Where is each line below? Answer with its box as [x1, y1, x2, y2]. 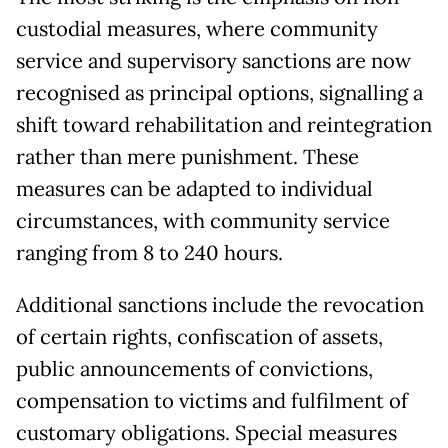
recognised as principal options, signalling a [16, 80, 423, 107]
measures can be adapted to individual [16, 176, 373, 203]
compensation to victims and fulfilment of [16, 388, 408, 415]
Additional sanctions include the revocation [16, 292, 424, 319]
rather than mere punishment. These [16, 144, 359, 171]
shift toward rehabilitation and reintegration [16, 112, 432, 139]
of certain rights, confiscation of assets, [16, 324, 383, 351]
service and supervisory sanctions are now [16, 48, 411, 75]
